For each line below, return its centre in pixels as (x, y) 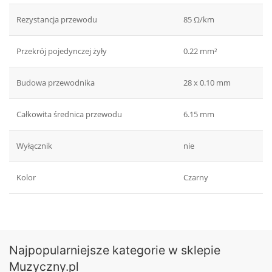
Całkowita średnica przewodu (69, 114)
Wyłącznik (34, 146)
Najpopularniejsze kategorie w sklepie (115, 250)
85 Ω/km (199, 20)
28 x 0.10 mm (207, 83)
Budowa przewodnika (56, 83)
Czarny (196, 178)
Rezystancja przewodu (57, 20)
